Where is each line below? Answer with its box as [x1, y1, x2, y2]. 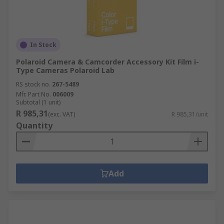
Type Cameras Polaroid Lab [16, 65, 114, 75]
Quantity [16, 120, 52, 131]
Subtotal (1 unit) [16, 98, 60, 106]
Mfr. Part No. [16, 90, 51, 98]
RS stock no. [16, 80, 50, 88]
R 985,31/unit [171, 110, 208, 118]
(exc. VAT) [48, 110, 75, 118]
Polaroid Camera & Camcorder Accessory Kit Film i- [16, 57, 199, 66]
